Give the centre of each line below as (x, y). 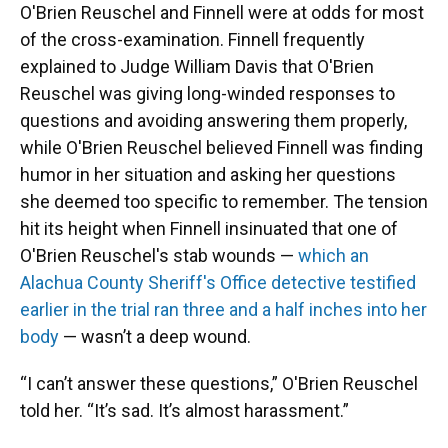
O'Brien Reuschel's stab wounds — (159, 255)
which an (333, 255)
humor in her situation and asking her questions (208, 174)
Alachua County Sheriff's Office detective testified (218, 282)
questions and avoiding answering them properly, (213, 120)
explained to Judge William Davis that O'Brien (197, 66)
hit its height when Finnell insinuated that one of (209, 228)
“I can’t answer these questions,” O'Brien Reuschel (219, 383)
